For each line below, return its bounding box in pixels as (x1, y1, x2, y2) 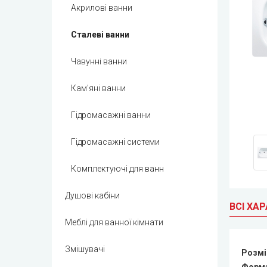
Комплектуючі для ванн (71, 164, 164, 173)
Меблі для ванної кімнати (65, 218, 163, 227)
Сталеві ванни (71, 30, 129, 39)
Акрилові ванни (71, 3, 132, 13)
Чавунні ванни (71, 57, 127, 66)
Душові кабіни (65, 191, 120, 200)
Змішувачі (65, 244, 105, 254)
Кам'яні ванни (71, 83, 126, 93)
